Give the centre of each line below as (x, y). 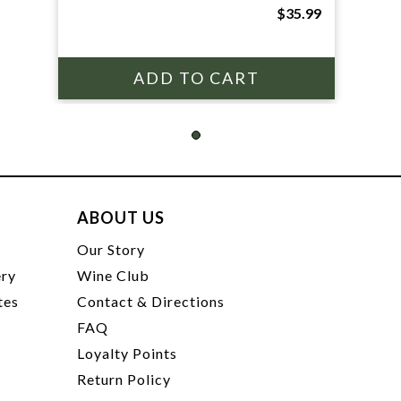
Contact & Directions (151, 301)
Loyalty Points (128, 353)
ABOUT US (121, 218)
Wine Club (114, 275)
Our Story (111, 249)
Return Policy (124, 379)
